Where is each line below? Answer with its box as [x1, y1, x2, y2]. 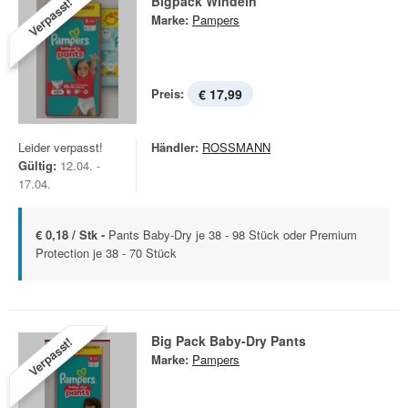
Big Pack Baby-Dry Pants [151, 331, 306, 350]
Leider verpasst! [18, 138, 103, 156]
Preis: [151, 85, 184, 102]
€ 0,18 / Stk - [36, 226, 108, 243]
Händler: [151, 138, 199, 156]
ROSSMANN [202, 138, 270, 156]
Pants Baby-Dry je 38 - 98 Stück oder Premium [108, 226, 357, 243]
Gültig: [18, 157, 56, 174]
